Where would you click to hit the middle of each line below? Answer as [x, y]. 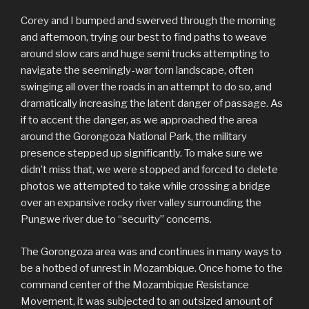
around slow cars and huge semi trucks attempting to [145, 54]
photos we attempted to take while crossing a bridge [146, 187]
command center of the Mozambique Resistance [135, 285]
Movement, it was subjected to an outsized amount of [147, 301]
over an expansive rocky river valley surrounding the [141, 203]
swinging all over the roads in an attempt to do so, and [146, 87]
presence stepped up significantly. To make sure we [142, 153]
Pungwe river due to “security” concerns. [116, 220]
